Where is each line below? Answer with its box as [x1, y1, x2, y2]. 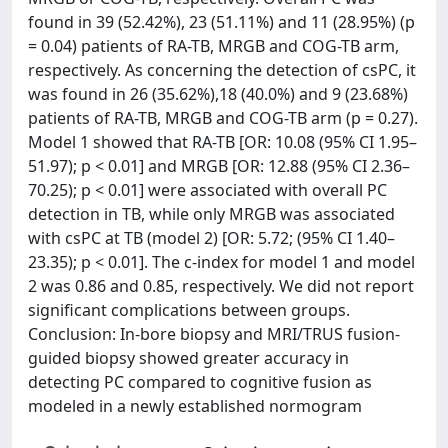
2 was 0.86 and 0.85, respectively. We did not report [28, 275, 414, 297]
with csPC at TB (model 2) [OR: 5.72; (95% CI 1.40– [28, 227, 395, 249]
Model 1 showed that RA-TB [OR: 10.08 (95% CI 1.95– [28, 131, 417, 153]
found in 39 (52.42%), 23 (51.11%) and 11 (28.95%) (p [28, 11, 415, 33]
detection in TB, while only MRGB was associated [28, 203, 395, 225]
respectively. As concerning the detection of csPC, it [28, 59, 416, 81]
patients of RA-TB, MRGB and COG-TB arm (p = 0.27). [28, 107, 418, 129]
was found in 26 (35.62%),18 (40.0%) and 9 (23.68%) [28, 83, 408, 105]
